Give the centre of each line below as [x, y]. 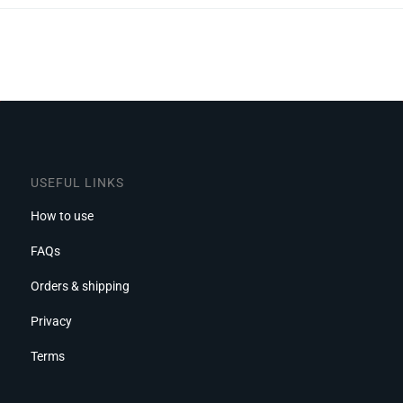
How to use [62, 216]
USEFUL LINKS [77, 183]
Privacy [51, 322]
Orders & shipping [80, 287]
